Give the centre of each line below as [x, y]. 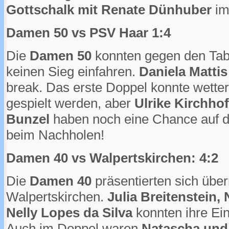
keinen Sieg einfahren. [73, 71]
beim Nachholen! [55, 135]
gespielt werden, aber [70, 103]
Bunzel [28, 119]
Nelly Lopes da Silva [69, 212]
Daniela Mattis [183, 71]
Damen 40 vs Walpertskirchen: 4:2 [112, 158]
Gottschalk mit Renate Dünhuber [109, 9]
